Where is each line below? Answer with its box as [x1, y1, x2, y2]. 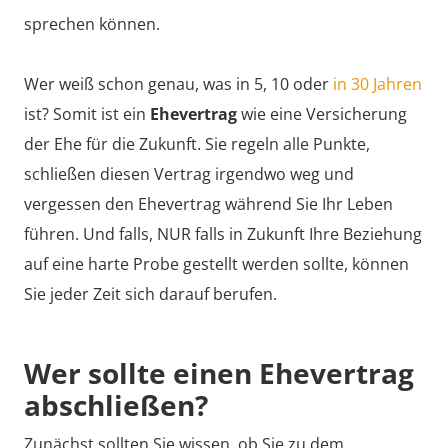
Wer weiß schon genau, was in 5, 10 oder [24, 73, 333, 95]
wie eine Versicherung [237, 103, 407, 125]
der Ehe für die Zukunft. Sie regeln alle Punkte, [24, 133, 370, 155]
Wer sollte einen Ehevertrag [24, 354, 414, 392]
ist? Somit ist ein [24, 103, 150, 125]
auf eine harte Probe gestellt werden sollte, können [24, 253, 409, 275]
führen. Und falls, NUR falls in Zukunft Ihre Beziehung [24, 223, 422, 245]
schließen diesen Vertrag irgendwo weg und [24, 163, 354, 185]
